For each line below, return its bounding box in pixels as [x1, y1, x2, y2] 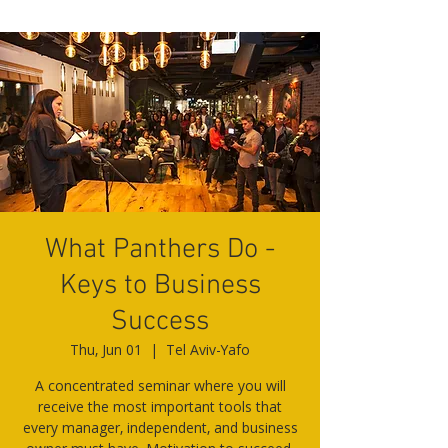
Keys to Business [59, 269, 261, 303]
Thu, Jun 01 [70, 340, 142, 359]
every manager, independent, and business [22, 418, 298, 437]
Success [111, 305, 209, 339]
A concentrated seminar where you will [34, 376, 286, 395]
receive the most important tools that [38, 397, 282, 416]
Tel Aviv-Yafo [166, 340, 250, 359]
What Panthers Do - [45, 233, 275, 267]
